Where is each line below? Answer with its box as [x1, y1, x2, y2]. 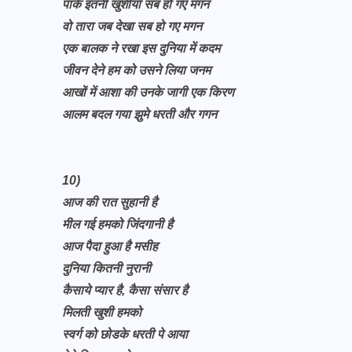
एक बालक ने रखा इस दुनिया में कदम [62, 42, 223, 55]
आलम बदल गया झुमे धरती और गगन [62, 108, 220, 121]
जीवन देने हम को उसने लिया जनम [62, 64, 211, 77]
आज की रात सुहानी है [62, 196, 160, 209]
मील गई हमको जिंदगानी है [62, 218, 176, 231]
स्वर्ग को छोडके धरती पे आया [62, 328, 188, 341]
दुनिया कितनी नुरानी [62, 262, 151, 275]
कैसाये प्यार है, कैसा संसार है [62, 284, 191, 297]
